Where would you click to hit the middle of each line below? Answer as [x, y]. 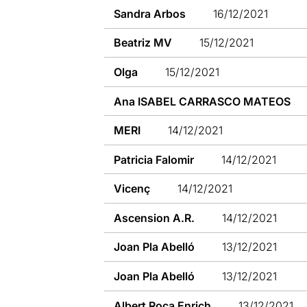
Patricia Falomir [154, 159]
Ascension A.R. [155, 218]
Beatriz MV [143, 43]
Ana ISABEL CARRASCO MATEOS [202, 101]
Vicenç [132, 189]
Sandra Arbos [150, 13]
